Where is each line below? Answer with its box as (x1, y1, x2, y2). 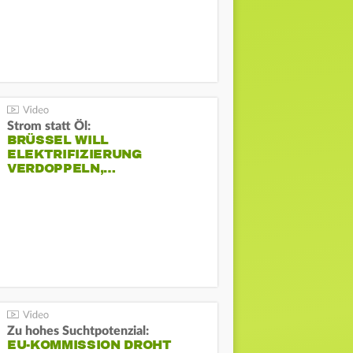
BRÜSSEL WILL (7, 132, 109, 149)
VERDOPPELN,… (7, 161, 116, 177)
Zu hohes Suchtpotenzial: (7, 324, 150, 337)
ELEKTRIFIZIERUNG (7, 147, 142, 163)
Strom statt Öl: (7, 120, 91, 133)
